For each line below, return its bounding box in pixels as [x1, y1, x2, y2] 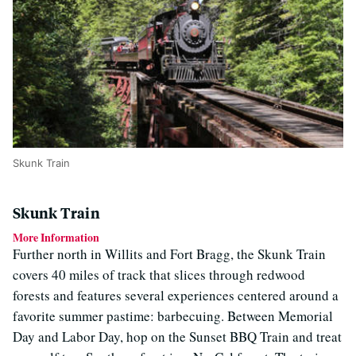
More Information [13, 229, 99, 246]
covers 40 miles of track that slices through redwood [13, 265, 305, 284]
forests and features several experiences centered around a [13, 286, 339, 305]
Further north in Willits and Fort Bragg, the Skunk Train [13, 245, 326, 264]
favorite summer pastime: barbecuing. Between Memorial [13, 307, 333, 326]
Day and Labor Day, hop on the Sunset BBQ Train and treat [13, 327, 342, 346]
